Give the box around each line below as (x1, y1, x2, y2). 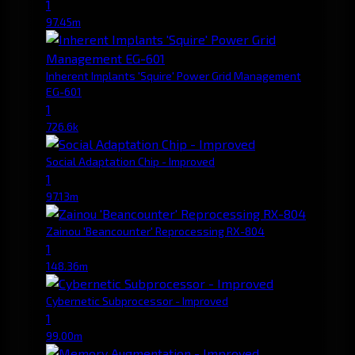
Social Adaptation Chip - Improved (46, 154, 215, 168)
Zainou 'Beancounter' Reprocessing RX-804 (46, 223, 265, 238)
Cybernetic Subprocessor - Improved (46, 293, 228, 307)
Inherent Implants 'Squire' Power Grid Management (46, 68, 301, 82)
